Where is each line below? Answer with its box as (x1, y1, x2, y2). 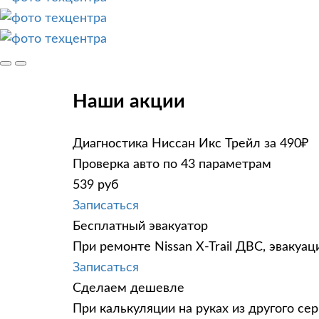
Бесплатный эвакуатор (73, 219, 208, 233)
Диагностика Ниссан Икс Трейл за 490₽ (73, 137, 308, 150)
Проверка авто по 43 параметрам (73, 157, 271, 171)
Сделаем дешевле (73, 281, 184, 295)
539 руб (73, 178, 119, 192)
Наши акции (73, 92, 185, 112)
